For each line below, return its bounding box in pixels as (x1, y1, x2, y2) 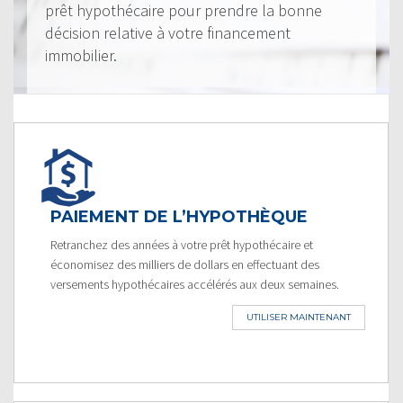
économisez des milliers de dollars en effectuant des (50, 255, 319, 273)
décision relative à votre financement (45, 22, 291, 43)
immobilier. (45, 44, 117, 66)
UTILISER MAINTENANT (246, 310, 351, 323)
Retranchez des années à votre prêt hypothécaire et (50, 236, 313, 253)
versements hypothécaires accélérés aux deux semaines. (50, 275, 339, 292)
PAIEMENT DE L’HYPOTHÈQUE (50, 206, 308, 227)
